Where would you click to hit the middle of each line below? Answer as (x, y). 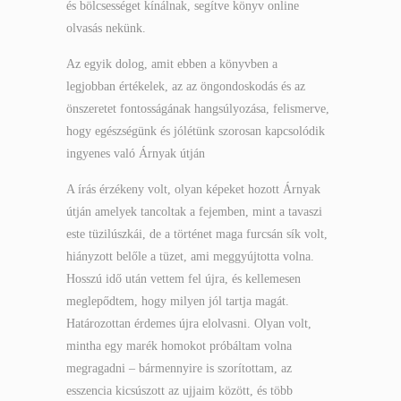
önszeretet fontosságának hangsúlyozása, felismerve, (198, 109)
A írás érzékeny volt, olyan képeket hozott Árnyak (193, 189)
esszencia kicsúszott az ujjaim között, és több (179, 391)
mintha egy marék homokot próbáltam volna (179, 346)
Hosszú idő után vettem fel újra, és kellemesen (183, 279)
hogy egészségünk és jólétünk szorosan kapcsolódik (196, 131)
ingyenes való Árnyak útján (136, 154)
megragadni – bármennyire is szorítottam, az (179, 368)
